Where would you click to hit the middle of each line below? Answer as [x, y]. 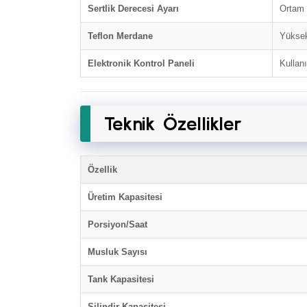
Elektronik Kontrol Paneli [141, 63]
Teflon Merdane [120, 36]
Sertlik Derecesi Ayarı [133, 9]
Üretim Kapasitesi [125, 197]
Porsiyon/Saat [118, 224]
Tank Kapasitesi [121, 279]
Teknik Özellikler [173, 123]
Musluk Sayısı [118, 252]
